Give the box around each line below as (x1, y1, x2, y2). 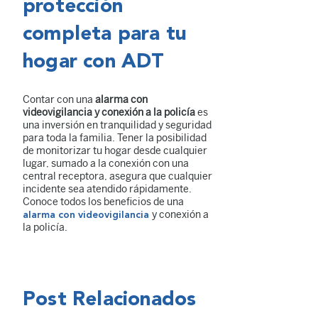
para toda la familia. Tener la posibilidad (23, 131, 207, 144)
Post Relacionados (23, 290, 197, 310)
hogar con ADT (23, 52, 165, 72)
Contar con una (23, 93, 95, 106)
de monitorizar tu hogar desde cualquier (23, 144, 207, 157)
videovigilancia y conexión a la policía (23, 106, 195, 119)
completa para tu (23, 24, 187, 45)
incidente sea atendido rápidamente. (23, 182, 192, 195)
